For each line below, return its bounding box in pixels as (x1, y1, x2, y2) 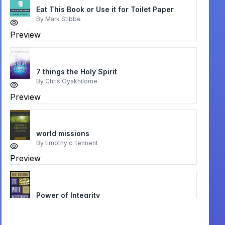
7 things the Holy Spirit (36, 67, 117, 76)
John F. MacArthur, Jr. (45, 200, 106, 208)
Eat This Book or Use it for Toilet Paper (36, 5, 174, 14)
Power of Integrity (36, 190, 100, 199)
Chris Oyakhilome (45, 77, 97, 85)
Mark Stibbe (45, 15, 81, 23)
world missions (36, 129, 89, 138)
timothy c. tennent (45, 139, 98, 147)
